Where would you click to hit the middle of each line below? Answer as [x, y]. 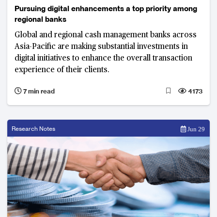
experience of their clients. [62, 70]
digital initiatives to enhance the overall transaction [103, 58]
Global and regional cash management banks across [106, 35]
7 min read [38, 91]
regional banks [40, 19]
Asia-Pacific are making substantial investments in [101, 47]
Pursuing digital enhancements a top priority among [106, 8]
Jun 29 [195, 129]
